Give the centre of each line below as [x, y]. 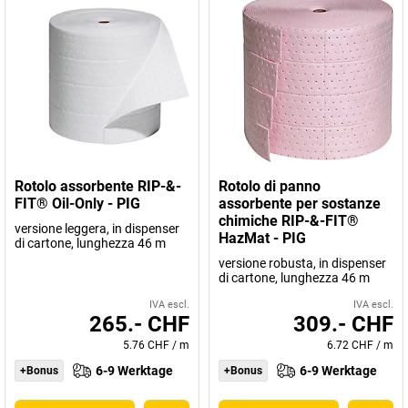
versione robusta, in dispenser [302, 263]
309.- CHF [343, 324]
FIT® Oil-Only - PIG [77, 204]
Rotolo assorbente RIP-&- [98, 186]
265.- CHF [139, 324]
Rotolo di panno [270, 186]
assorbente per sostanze [300, 204]
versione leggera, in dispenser [97, 229]
